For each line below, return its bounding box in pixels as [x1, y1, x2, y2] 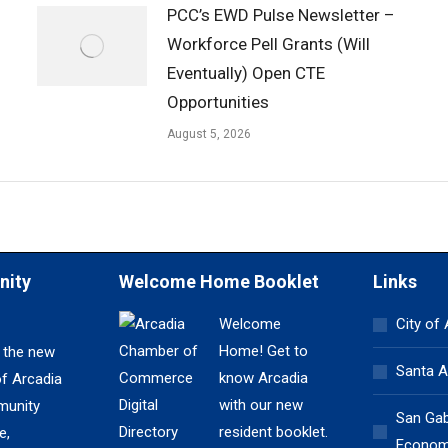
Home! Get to [219, 342, 309, 360]
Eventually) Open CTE [166, 63, 325, 83]
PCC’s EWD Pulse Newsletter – [166, 5, 395, 25]
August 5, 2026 [166, 127, 251, 141]
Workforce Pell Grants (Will [166, 34, 370, 54]
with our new [219, 396, 304, 414]
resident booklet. [219, 423, 329, 441]
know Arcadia [219, 369, 309, 387]
